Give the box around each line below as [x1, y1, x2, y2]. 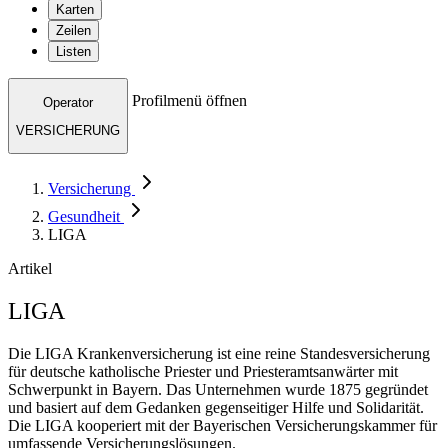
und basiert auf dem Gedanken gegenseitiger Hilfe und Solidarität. [8, 399, 424, 417]
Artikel [8, 260, 52, 278]
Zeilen [56, 23, 91, 39]
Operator [43, 94, 93, 110]
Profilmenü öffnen [132, 92, 247, 110]
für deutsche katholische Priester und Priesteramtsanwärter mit [8, 363, 398, 381]
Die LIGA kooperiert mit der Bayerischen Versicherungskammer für [8, 417, 437, 435]
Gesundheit [48, 208, 124, 226]
